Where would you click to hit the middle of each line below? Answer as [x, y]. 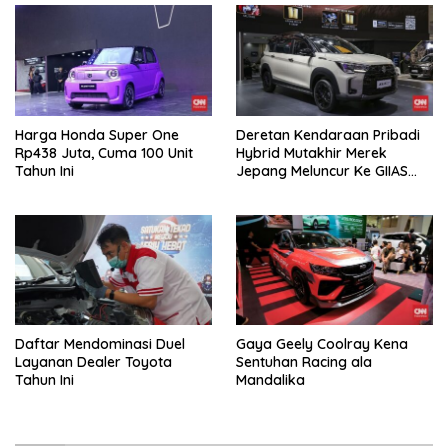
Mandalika [270, 380]
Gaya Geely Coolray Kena [322, 344]
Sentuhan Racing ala [304, 362]
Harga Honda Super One [97, 134]
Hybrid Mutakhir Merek [311, 152]
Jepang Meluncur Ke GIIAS [322, 170]
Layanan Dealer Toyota [93, 362]
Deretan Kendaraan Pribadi [328, 134]
